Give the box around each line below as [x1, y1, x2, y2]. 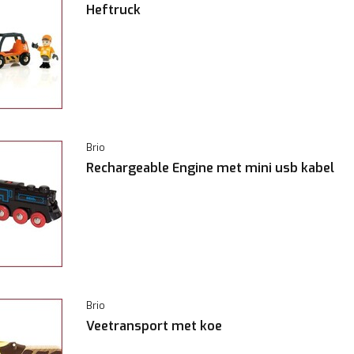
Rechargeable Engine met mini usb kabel [86, 160, 334, 176]
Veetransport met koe [86, 318, 222, 334]
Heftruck [86, 2, 141, 18]
